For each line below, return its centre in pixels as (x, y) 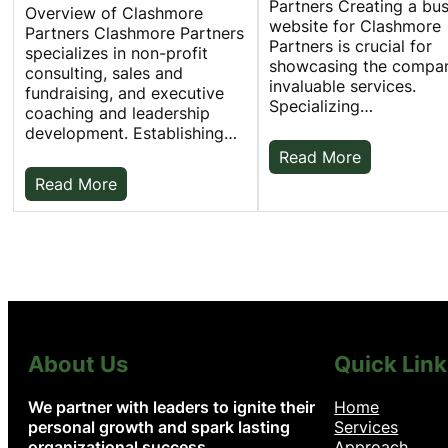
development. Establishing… (130, 132)
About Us (78, 364)
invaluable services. (343, 85)
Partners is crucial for (351, 45)
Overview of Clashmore (113, 12)
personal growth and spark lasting (159, 427)
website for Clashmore (355, 25)
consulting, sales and (103, 72)
